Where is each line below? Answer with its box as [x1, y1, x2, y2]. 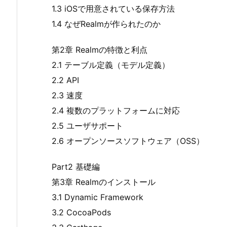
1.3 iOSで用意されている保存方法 [52, 4, 175, 14]
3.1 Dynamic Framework [52, 192, 143, 202]
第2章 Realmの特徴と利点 [52, 45, 147, 55]
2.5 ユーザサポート [52, 121, 123, 131]
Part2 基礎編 [52, 161, 100, 172]
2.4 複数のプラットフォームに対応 [52, 105, 180, 116]
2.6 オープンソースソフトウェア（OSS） [52, 136, 204, 146]
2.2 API [52, 75, 79, 86]
